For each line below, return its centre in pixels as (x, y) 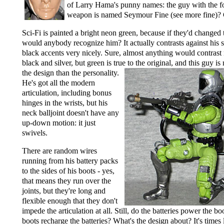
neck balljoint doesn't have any (70, 113)
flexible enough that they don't (70, 201)
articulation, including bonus (67, 93)
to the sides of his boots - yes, (68, 171)
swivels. (35, 133)
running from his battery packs (70, 161)
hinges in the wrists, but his (65, 103)
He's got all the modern (58, 83)
